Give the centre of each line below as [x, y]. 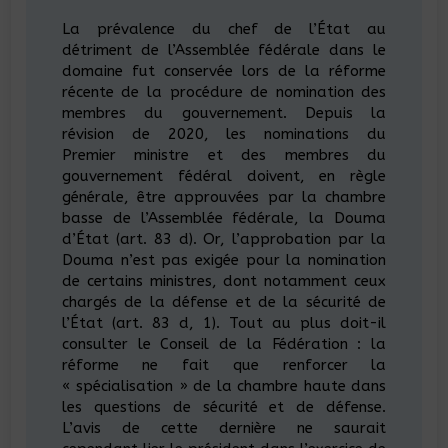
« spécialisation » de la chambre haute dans [224, 386]
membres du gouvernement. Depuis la [224, 113]
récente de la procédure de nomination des [224, 92]
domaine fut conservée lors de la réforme [224, 71]
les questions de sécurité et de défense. [224, 407]
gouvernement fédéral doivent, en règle [224, 176]
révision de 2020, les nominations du [224, 134]
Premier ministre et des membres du [224, 155]
